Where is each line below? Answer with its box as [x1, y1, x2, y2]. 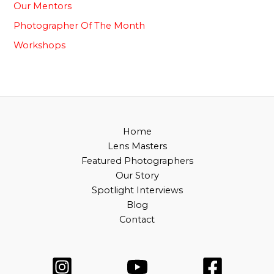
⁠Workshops [13, 39, 66, 51]
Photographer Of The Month [13, 20, 146, 31]
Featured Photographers [81, 155, 193, 167]
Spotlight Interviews [91, 185, 183, 196]
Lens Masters [107, 141, 167, 152]
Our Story [115, 170, 159, 182]
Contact [119, 214, 155, 226]
